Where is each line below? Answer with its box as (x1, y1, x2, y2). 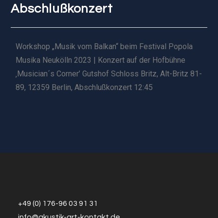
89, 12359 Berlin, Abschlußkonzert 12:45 (16, 83, 153, 92)
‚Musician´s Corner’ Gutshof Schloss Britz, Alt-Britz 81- (16, 69, 202, 79)
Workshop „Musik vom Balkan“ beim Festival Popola (16, 42, 193, 52)
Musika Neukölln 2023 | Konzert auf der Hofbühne (16, 55, 186, 65)
